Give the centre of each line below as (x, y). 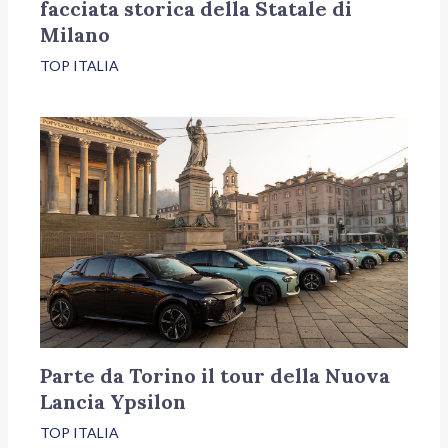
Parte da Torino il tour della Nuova (215, 375)
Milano (75, 34)
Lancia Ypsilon (113, 401)
